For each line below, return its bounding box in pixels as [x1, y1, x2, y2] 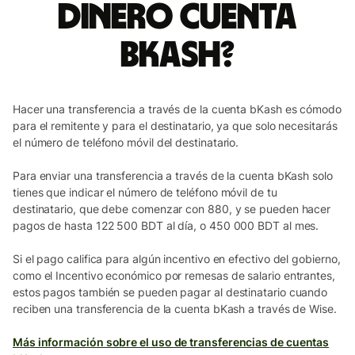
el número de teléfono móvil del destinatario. [13, 135, 239, 149]
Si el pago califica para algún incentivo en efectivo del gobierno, [13, 251, 341, 265]
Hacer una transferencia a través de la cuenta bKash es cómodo [13, 101, 342, 116]
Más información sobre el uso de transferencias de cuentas [13, 334, 330, 349]
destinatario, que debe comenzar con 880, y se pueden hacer [13, 201, 331, 216]
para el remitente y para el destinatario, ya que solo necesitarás [13, 118, 338, 132]
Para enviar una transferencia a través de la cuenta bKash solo [13, 168, 333, 182]
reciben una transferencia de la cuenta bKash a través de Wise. [13, 301, 337, 315]
